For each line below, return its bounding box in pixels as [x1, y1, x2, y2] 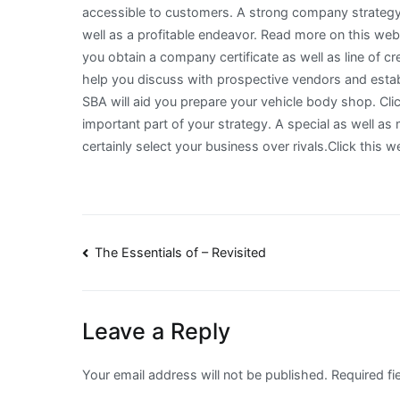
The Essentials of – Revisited [95, 245, 267, 261]
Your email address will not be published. [82, 367, 328, 383]
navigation [81, 278, 223, 313]
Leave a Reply [82, 318, 230, 346]
